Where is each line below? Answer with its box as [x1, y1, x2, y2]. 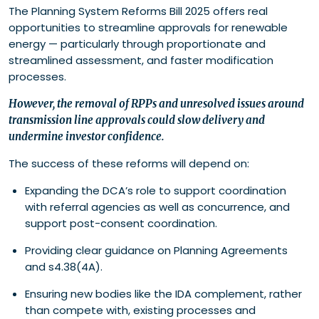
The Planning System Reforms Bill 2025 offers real [9, 4, 268, 19]
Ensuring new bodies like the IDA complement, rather [24, 286, 302, 302]
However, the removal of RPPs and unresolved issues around [9, 97, 304, 111]
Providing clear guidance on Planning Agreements [24, 243, 288, 258]
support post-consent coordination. [24, 216, 217, 231]
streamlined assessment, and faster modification [9, 53, 273, 68]
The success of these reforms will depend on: [9, 156, 249, 172]
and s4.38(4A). [24, 259, 103, 275]
